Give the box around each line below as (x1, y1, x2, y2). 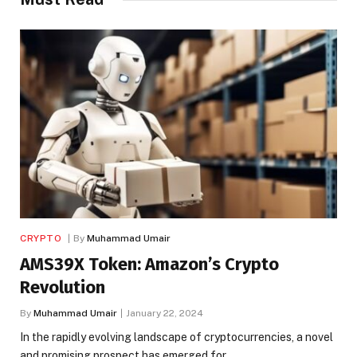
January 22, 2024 (126, 307, 203, 319)
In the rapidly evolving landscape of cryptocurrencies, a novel (20, 330, 333, 343)
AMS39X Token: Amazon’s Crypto (20, 253, 279, 275)
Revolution (20, 276, 105, 298)
